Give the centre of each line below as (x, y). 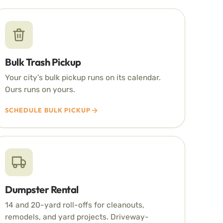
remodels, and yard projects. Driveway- (77, 217)
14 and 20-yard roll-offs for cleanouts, (75, 205)
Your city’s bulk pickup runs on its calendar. (83, 77)
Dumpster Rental (42, 189)
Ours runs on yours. (40, 89)
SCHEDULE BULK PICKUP (48, 110)
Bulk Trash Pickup (43, 62)
